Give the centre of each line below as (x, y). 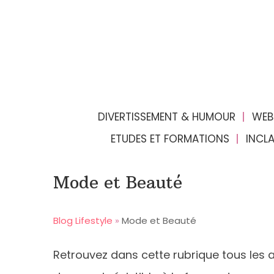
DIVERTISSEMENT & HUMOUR (166, 117)
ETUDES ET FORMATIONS (170, 139)
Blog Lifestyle (83, 220)
